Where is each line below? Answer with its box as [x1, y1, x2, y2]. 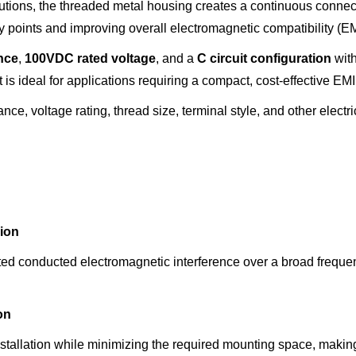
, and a [156, 52, 197, 66]
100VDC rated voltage [25, 52, 156, 66]
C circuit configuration [197, 52, 331, 66]
